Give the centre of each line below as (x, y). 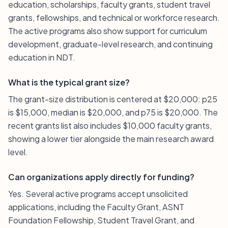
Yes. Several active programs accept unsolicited (98, 194)
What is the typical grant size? (69, 82)
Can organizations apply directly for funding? (101, 177)
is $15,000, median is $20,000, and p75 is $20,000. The (113, 112)
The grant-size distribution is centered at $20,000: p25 (113, 99)
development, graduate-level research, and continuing (110, 44)
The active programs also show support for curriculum (108, 31)
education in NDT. (42, 57)
